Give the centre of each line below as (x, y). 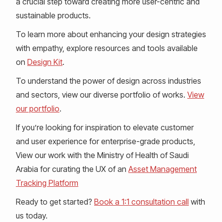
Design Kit (45, 62)
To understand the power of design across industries (109, 81)
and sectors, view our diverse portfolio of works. (102, 95)
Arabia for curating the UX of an (72, 169)
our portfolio (38, 109)
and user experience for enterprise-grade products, (106, 141)
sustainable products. (53, 15)
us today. (32, 216)
